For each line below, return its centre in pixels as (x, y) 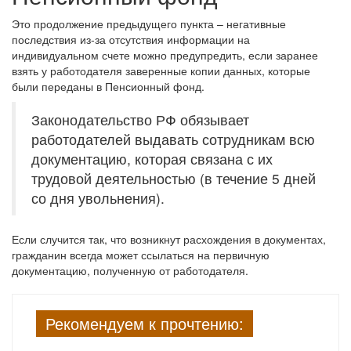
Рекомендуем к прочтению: (145, 323)
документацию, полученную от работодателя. (130, 270)
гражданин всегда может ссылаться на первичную (141, 255)
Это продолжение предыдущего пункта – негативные (149, 24)
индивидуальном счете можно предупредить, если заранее (165, 55)
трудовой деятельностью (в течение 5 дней (174, 178)
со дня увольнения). (98, 198)
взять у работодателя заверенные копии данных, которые (161, 71)
